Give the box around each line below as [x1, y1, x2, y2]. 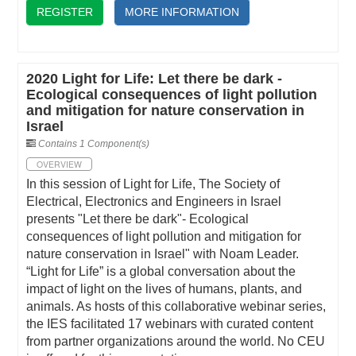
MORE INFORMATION [125, 5, 240, 18]
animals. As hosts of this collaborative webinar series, [26, 299, 327, 313]
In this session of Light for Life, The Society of [26, 176, 281, 191]
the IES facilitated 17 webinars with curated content [26, 316, 314, 331]
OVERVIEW [37, 157, 83, 170]
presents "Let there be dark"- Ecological [26, 211, 250, 226]
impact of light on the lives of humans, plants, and [26, 281, 303, 296]
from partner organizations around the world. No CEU [26, 334, 326, 348]
